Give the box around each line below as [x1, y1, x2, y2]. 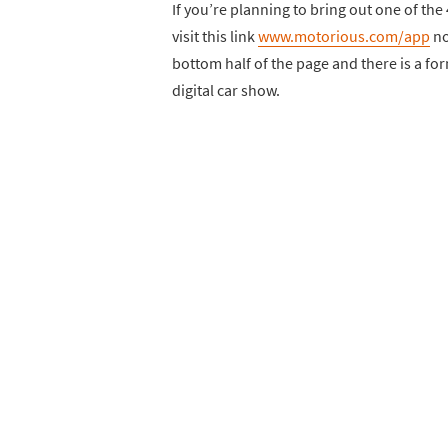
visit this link [172, 25, 258, 46]
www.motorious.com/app [258, 25, 430, 46]
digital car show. [172, 79, 280, 100]
